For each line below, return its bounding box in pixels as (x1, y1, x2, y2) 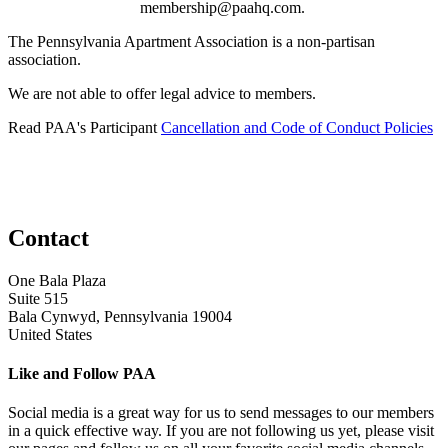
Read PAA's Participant (8, 118, 161, 136)
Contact (8, 224, 89, 251)
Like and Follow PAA (8, 364, 156, 382)
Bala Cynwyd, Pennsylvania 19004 (8, 307, 232, 325)
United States (8, 325, 92, 343)
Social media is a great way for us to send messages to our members (8, 404, 434, 422)
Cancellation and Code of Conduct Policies (161, 118, 433, 136)
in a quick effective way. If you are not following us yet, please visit (8, 422, 434, 440)
